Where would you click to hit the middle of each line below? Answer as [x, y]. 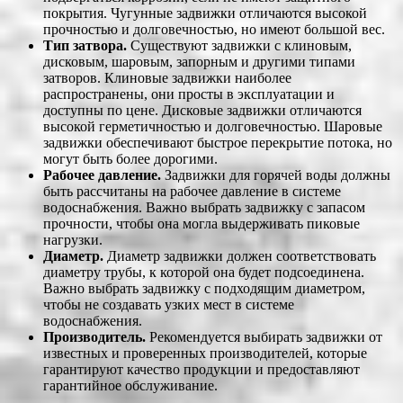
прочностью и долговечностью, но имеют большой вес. [214, 30]
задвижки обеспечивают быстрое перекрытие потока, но [218, 143]
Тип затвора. [85, 46]
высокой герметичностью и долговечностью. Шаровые [213, 127]
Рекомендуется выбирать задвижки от [264, 337]
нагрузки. [73, 240]
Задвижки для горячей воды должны [276, 175]
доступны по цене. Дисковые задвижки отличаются [202, 111]
